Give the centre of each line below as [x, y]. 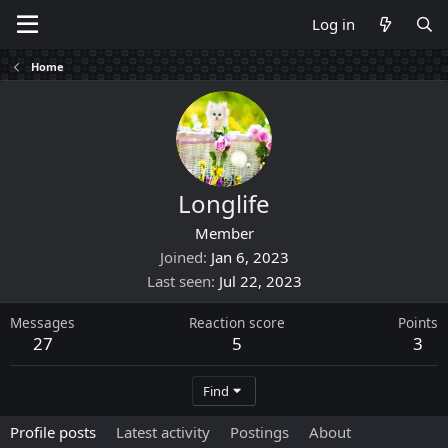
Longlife [224, 203]
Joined [181, 257]
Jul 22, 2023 [260, 281]
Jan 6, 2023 [249, 257]
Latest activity [163, 432]
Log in [334, 24]
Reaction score [236, 322]
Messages [42, 322]
